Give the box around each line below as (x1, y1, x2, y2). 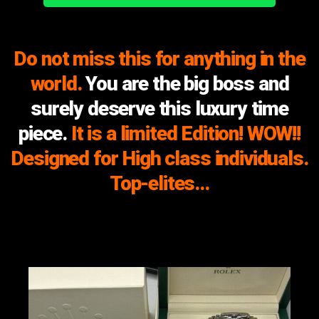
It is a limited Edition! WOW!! (70, 122, 300, 146)
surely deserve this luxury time (31, 97, 288, 121)
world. (30, 72, 86, 96)
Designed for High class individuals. (11, 147, 308, 171)
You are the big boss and (85, 72, 289, 96)
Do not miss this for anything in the (14, 47, 305, 71)
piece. (19, 122, 68, 146)
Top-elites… (109, 172, 210, 196)
